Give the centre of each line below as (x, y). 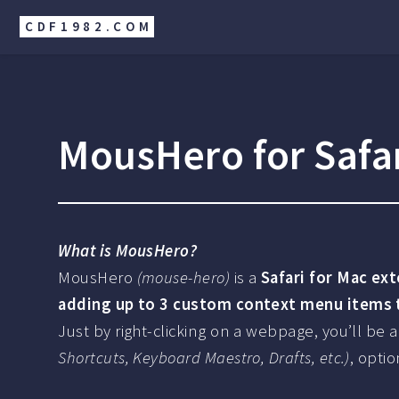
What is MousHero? (128, 250)
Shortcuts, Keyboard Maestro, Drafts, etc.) (204, 357)
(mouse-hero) (183, 277)
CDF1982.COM (89, 26)
